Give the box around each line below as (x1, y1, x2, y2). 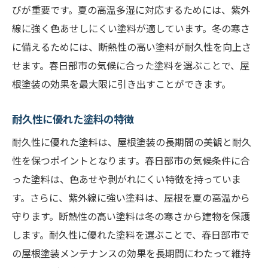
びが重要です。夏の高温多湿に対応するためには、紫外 (12, 2, 250, 17)
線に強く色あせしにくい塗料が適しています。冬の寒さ (12, 21, 250, 35)
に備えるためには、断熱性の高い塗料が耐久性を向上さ (12, 39, 251, 54)
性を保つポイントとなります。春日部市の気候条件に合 (12, 153, 250, 167)
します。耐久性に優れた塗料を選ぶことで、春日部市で (12, 227, 249, 242)
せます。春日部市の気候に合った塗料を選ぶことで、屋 (12, 58, 249, 72)
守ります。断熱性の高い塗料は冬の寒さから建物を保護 (12, 209, 250, 223)
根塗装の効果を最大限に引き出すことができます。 (12, 77, 231, 91)
